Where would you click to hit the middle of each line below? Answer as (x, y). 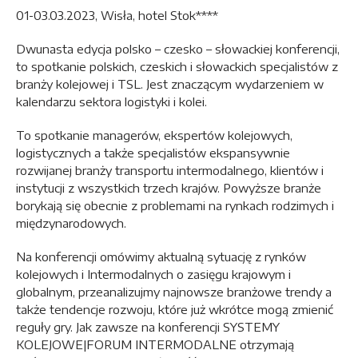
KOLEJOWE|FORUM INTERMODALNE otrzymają (155, 344)
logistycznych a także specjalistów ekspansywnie (153, 152)
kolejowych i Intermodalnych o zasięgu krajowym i (153, 274)
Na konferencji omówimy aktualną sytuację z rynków (161, 256)
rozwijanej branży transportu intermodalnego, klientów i (170, 170)
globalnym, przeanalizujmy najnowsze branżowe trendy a (174, 291)
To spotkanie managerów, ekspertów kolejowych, (154, 135)
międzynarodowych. (71, 223)
